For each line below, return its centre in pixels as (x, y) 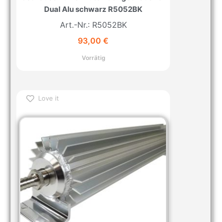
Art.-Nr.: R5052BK (93, 25)
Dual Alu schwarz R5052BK (93, 9)
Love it (49, 98)
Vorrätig (93, 58)
